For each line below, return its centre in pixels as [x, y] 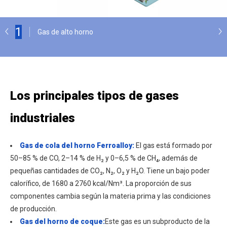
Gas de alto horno [65, 32]
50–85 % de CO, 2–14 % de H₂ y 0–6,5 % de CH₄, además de [104, 158]
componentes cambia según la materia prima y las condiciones [110, 196]
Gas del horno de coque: [62, 221]
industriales [43, 118]
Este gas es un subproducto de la [157, 221]
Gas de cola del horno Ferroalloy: [78, 145]
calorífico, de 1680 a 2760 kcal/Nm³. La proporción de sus [101, 183]
